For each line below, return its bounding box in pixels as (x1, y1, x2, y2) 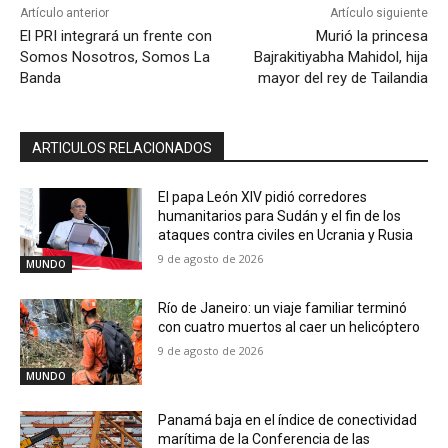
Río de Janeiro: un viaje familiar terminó (158, 300, 408, 317)
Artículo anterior (20, 5, 109, 20)
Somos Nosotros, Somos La (20, 47, 210, 66)
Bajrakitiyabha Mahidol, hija (253, 47, 428, 66)
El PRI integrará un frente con (20, 26, 212, 45)
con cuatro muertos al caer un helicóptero (158, 319, 421, 336)
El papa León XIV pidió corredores (158, 188, 368, 205)
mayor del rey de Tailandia (257, 68, 428, 87)
